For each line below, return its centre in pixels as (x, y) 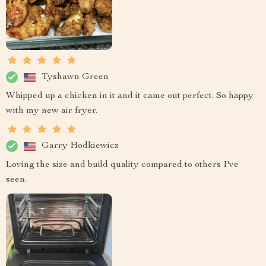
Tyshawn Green (75, 77)
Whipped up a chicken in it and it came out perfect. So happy (130, 96)
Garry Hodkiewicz (80, 146)
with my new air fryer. (52, 111)
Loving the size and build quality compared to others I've (122, 165)
